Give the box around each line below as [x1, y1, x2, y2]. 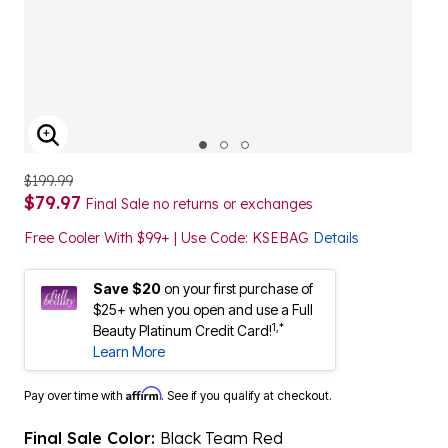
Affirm [126, 386, 161, 401]
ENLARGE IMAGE [47, 136, 194, 159]
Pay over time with [24, 388, 126, 403]
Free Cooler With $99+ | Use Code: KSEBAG [24, 229, 313, 247]
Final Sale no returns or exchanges [81, 195, 313, 213]
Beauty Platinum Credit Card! [93, 322, 272, 339]
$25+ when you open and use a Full [93, 301, 313, 318]
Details [313, 229, 359, 247]
